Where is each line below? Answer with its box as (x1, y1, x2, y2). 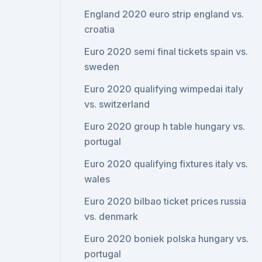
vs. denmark (84, 211, 139, 222)
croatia (84, 23, 115, 35)
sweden (84, 61, 120, 73)
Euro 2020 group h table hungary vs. (84, 120, 246, 132)
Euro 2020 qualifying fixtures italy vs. (84, 158, 249, 170)
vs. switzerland (84, 98, 150, 110)
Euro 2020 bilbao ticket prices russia (84, 195, 247, 207)
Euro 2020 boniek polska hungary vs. (84, 233, 249, 244)
